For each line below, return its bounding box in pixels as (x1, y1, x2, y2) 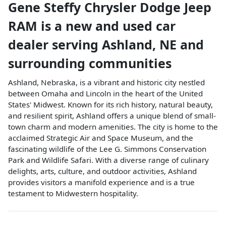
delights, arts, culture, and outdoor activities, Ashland (8, 165, 197, 176)
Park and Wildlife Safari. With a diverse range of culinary (8, 154, 209, 165)
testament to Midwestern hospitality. (8, 188, 138, 198)
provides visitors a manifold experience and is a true (8, 177, 195, 187)
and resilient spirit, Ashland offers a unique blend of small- (8, 110, 216, 121)
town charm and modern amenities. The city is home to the (8, 121, 218, 132)
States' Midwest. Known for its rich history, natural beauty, (8, 99, 213, 109)
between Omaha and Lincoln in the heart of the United (8, 88, 203, 98)
